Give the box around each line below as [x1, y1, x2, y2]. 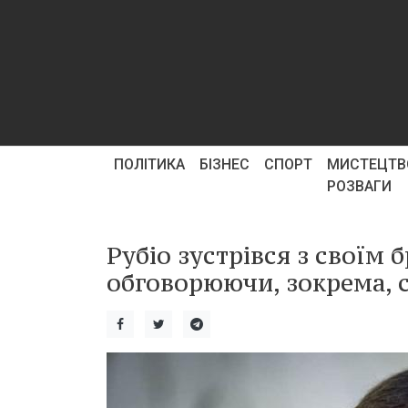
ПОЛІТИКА [114, 156, 185, 173]
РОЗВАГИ [327, 178, 392, 195]
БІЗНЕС [199, 156, 250, 173]
